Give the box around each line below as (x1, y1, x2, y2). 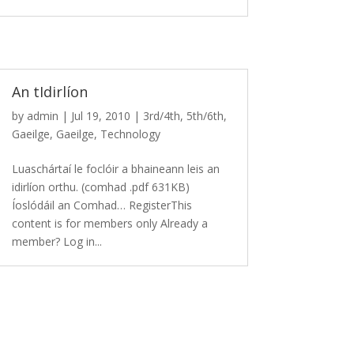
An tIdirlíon (12, 81, 88, 101)
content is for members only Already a (12, 215, 209, 231)
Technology (100, 126, 161, 141)
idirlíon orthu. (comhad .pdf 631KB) (12, 179, 190, 194)
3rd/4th (143, 107, 181, 123)
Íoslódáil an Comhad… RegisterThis (12, 197, 193, 213)
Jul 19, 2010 (71, 107, 131, 123)
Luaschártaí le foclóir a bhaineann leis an (12, 160, 220, 176)
